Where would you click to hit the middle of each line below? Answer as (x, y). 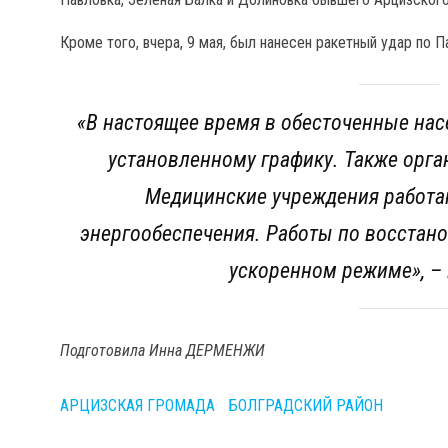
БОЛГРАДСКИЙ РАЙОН (306, 405)
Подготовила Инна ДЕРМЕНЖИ (162, 350)
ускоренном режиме (321, 270)
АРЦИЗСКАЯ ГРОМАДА (137, 405)
